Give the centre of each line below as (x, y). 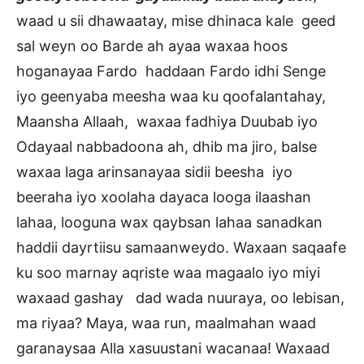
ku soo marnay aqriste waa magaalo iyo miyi (168, 273)
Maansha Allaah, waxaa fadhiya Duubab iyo (167, 122)
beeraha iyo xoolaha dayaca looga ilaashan (164, 197)
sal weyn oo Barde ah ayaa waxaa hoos (152, 46)
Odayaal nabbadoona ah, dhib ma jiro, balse (167, 147)
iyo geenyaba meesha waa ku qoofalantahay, (171, 97)
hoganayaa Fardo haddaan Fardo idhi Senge (171, 71)
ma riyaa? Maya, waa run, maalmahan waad (166, 323)
